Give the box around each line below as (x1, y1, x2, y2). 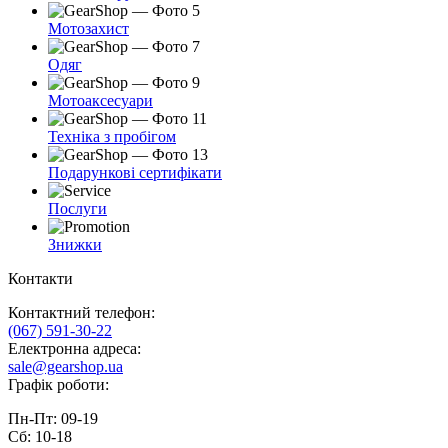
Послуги (48, 200, 107, 217)
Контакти (8, 270, 73, 287)
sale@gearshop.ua (8, 358, 123, 375)
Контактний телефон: (8, 304, 155, 321)
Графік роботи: (8, 376, 109, 393)
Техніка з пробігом (48, 128, 176, 145)
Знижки (48, 236, 102, 253)
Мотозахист (48, 20, 129, 37)
